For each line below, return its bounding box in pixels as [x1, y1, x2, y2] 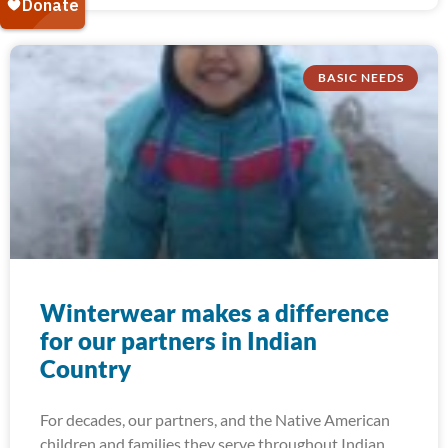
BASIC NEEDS [317, 70, 404, 86]
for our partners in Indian [40, 326, 317, 355]
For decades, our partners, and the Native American [40, 410, 390, 429]
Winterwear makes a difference [40, 298, 389, 327]
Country [40, 354, 131, 383]
